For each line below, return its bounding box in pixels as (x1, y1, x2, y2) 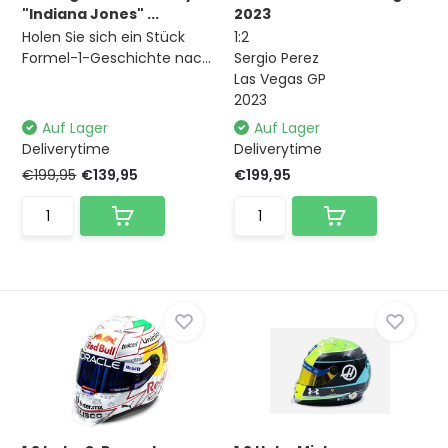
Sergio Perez (234, 48, 319, 68)
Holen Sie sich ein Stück (22, 27, 186, 47)
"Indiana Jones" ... (22, 4, 160, 24)
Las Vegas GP (234, 69, 326, 89)
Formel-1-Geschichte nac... (22, 48, 212, 68)
